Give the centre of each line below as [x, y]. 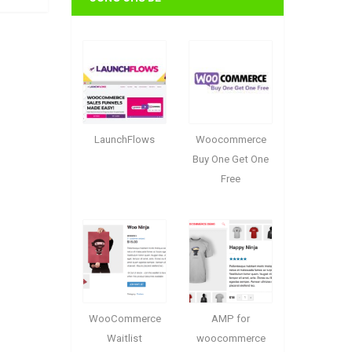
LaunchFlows [125, 140]
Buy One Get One [231, 159]
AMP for [231, 319]
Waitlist [125, 339]
